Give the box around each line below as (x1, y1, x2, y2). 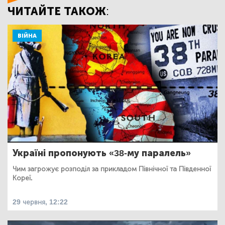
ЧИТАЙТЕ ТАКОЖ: (8, 4, 109, 18)
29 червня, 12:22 (13, 198, 68, 207)
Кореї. (13, 174, 33, 183)
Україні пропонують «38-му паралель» (13, 148, 191, 159)
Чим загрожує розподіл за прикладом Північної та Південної (13, 165, 211, 174)
